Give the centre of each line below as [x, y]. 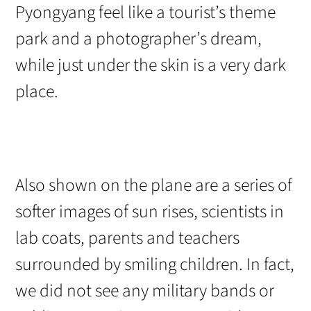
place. [37, 91]
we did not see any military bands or [145, 291]
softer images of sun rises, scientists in [150, 211]
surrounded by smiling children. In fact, [155, 264]
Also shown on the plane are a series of [154, 185]
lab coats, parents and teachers [128, 238]
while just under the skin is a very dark [151, 65]
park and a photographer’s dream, [139, 39]
